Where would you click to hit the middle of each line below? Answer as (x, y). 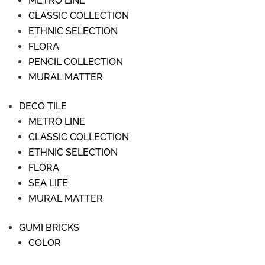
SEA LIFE (48, 183)
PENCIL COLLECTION (76, 62)
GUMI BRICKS (49, 227)
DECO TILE (43, 106)
